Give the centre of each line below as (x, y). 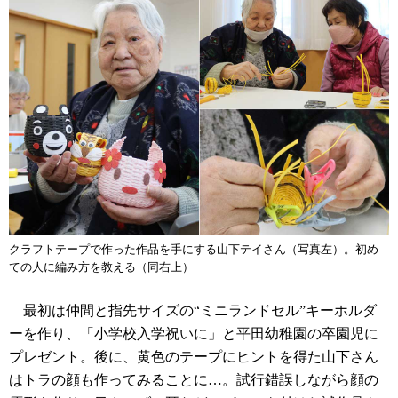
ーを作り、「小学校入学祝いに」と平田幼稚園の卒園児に (194, 334)
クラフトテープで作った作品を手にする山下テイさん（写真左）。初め (194, 250)
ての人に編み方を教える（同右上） (101, 267)
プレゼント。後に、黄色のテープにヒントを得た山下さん (194, 357)
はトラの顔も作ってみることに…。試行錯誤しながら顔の (194, 380)
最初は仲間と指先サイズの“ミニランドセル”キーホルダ (193, 311)
